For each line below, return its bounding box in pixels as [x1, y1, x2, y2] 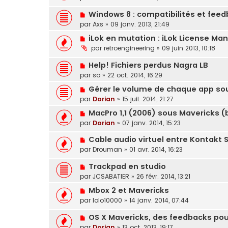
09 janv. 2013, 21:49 [110, 20, 169, 29]
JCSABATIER [93, 172, 129, 181]
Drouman [93, 145, 122, 154]
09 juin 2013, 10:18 [162, 44, 215, 53]
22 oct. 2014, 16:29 [107, 70, 162, 79]
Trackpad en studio [88, 161, 166, 172]
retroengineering [104, 44, 155, 53]
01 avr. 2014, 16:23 [129, 145, 183, 154]
